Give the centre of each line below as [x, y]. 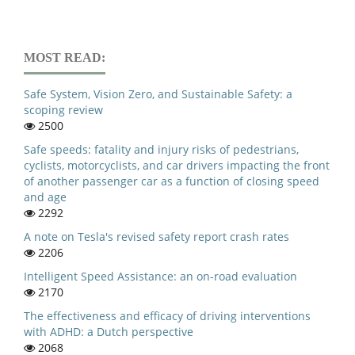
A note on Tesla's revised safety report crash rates [157, 237]
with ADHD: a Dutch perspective [109, 331]
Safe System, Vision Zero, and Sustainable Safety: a [158, 94]
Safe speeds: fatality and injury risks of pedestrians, [161, 150]
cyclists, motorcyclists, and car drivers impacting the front [177, 166]
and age [45, 197]
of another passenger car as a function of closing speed [172, 181]
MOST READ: [65, 58]
